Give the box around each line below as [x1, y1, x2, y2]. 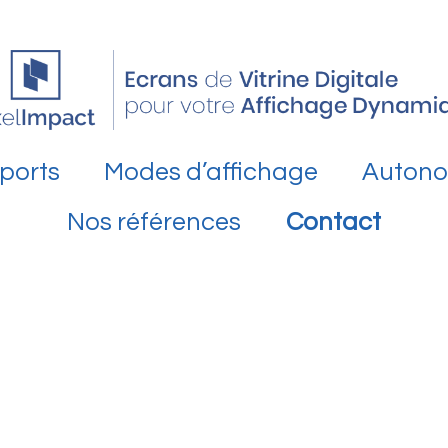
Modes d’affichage [104, 158, 318, 185]
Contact [285, 208, 381, 235]
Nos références [67, 208, 242, 235]
